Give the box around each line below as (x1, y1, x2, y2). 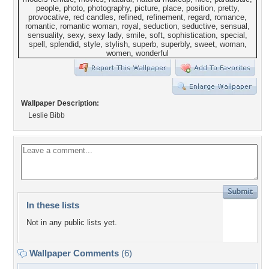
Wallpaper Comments (27, 248, 121, 258)
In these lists (26, 200, 79, 210)
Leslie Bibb (28, 111, 65, 119)
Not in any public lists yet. (26, 218, 117, 228)
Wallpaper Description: (21, 99, 99, 107)
